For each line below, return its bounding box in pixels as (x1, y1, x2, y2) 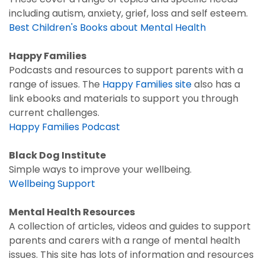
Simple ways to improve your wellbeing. (9, 163, 192, 176)
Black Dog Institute (9, 148, 106, 162)
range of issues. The (9, 77, 100, 91)
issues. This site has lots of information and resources (9, 248, 254, 261)
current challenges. (9, 106, 99, 119)
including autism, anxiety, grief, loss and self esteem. (9, 7, 248, 20)
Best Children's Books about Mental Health (9, 21, 206, 34)
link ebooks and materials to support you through (9, 92, 238, 105)
